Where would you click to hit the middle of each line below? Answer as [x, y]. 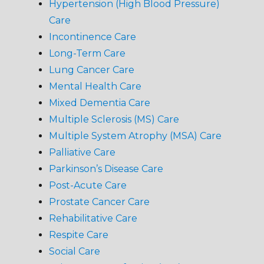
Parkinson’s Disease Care [106, 169]
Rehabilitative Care [93, 219]
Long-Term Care [87, 54]
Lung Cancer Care [91, 70]
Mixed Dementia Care [99, 103]
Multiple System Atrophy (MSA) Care [135, 136]
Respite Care [78, 235]
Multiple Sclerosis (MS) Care [114, 120]
